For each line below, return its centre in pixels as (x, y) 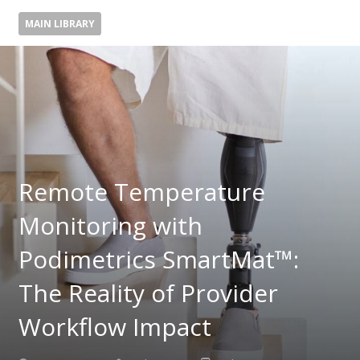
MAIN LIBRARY (59, 24)
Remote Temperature (141, 191)
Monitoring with (110, 225)
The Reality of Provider (148, 292)
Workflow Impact (115, 326)
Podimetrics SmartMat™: (158, 259)
